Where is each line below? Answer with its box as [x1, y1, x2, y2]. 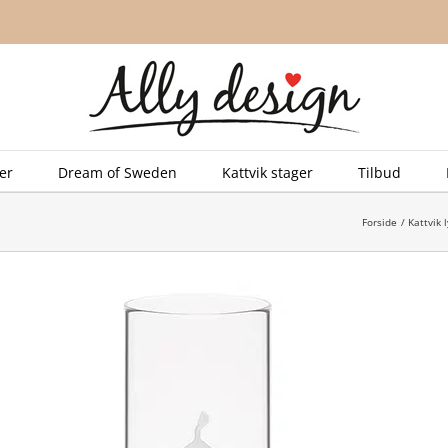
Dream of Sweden [58, 162, 177, 182]
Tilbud [358, 162, 401, 182]
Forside [362, 214, 397, 229]
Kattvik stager [222, 162, 313, 182]
